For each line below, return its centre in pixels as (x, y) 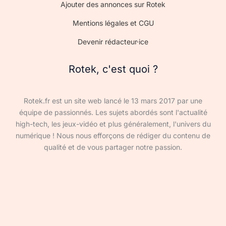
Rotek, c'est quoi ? (113, 69)
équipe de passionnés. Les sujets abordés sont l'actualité (113, 112)
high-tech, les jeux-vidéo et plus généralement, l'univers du (113, 124)
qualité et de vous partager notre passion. (113, 147)
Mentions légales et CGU (113, 23)
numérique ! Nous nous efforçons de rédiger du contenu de (113, 136)
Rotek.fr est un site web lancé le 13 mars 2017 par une (113, 101)
